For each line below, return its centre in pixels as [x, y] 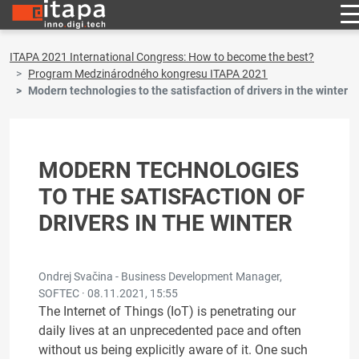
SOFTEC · [63, 293]
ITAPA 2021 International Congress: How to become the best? [162, 57]
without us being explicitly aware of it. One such [173, 350]
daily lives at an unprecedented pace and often [170, 331]
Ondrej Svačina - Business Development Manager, [160, 276]
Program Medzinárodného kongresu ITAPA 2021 [148, 74]
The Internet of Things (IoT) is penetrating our [167, 311]
